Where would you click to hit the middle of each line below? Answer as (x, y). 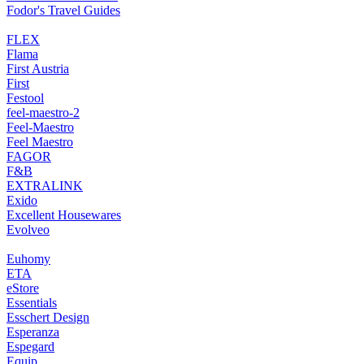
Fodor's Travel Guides (63, 10)
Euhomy (28, 258)
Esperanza (33, 331)
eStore (23, 288)
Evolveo (28, 229)
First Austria (38, 68)
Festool (25, 97)
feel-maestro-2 (43, 112)
